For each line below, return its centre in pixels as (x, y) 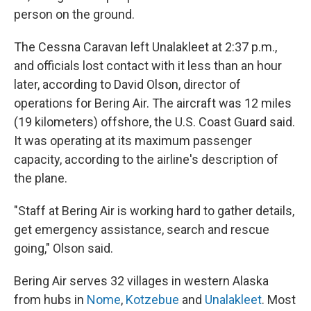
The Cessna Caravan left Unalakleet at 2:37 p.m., (145, 47)
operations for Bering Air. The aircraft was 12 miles (153, 103)
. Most (279, 300)
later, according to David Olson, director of (127, 84)
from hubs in (50, 300)
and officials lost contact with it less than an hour (148, 66)
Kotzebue (152, 300)
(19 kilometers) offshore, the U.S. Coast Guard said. (154, 122)
